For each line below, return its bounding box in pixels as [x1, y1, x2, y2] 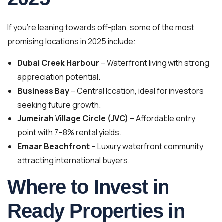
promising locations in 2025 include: [7, 36, 136, 47]
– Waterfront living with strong [99, 57, 209, 68]
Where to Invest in [7, 176, 169, 198]
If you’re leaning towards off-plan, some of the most [7, 22, 194, 33]
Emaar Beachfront [17, 141, 90, 152]
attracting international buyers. [17, 155, 130, 166]
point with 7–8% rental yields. [17, 127, 121, 138]
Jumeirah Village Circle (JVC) [17, 113, 128, 124]
